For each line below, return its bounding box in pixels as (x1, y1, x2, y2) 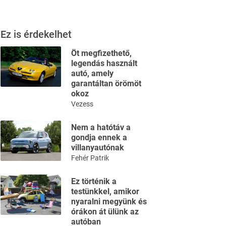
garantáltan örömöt (71, 79, 141, 89)
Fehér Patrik (71, 154, 109, 162)
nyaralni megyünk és (71, 197, 147, 207)
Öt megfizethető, (71, 48, 132, 59)
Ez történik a (71, 177, 117, 187)
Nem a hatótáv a (71, 123, 131, 133)
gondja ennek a (71, 133, 127, 143)
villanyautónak (71, 143, 124, 153)
